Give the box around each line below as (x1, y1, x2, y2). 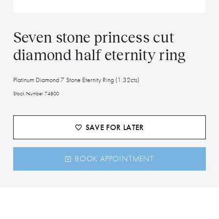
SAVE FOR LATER (85, 122, 144, 132)
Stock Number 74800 (13, 89, 59, 97)
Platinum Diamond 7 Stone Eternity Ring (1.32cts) (13, 75, 139, 84)
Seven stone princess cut (13, 27, 175, 45)
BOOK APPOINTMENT (74, 153, 154, 164)
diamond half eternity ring (13, 45, 189, 63)
